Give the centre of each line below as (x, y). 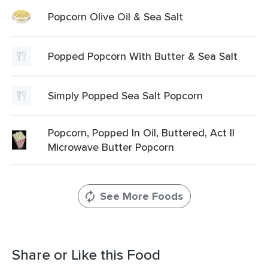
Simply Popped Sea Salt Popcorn (125, 95)
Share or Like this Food (86, 255)
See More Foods (141, 196)
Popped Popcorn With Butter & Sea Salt (143, 56)
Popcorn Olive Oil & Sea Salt (115, 16)
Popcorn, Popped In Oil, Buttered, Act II (141, 133)
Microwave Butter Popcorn (111, 147)
